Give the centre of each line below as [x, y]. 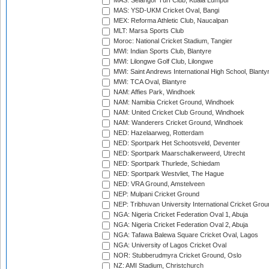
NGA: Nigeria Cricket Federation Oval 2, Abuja [180, 225]
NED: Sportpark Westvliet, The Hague [168, 174]
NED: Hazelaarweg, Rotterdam [158, 133]
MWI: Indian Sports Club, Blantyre [162, 51]
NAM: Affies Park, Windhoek [153, 92]
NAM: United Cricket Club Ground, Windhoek [178, 113]
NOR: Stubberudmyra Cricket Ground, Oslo [177, 255]
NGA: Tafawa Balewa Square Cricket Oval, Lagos [185, 235]
